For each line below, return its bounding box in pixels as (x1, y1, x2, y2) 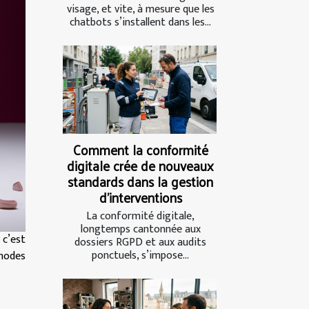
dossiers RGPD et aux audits (74, 232, 206, 252)
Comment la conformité (72, 137, 208, 161)
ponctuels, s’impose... (92, 246, 189, 265)
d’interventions (99, 185, 182, 209)
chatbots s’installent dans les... (70, 13, 211, 32)
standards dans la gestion (68, 169, 213, 193)
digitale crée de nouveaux (67, 153, 214, 177)
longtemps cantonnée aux (80, 219, 201, 239)
